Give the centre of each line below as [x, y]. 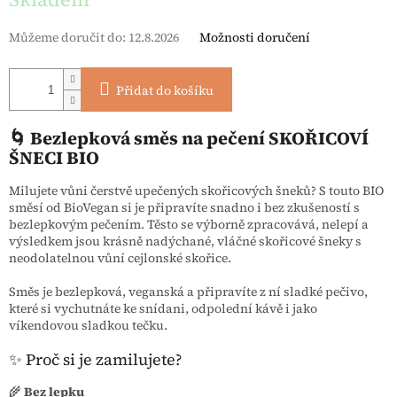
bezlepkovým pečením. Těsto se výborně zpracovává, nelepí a [189, 224]
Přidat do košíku [165, 91]
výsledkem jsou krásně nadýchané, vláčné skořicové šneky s [185, 241]
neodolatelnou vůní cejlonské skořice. [120, 257]
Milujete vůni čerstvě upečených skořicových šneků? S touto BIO [196, 190]
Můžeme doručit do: [67, 38]
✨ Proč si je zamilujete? [95, 359]
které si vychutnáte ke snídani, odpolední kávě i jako [163, 308]
